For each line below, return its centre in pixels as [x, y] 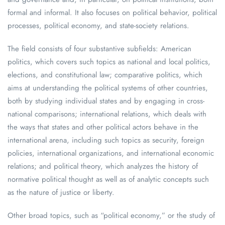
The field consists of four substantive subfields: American [99, 49]
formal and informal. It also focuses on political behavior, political [112, 13]
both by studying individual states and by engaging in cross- [106, 101]
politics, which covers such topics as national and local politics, [109, 62]
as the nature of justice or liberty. [61, 192]
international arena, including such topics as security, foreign [106, 140]
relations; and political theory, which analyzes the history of [103, 166]
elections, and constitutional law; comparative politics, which [105, 75]
